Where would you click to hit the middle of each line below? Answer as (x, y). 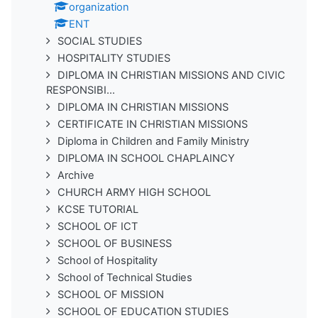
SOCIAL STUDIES (100, 41)
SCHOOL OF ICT (98, 226)
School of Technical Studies (125, 277)
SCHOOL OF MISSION (111, 294)
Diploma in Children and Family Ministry (153, 141)
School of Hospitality (108, 260)
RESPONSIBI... (81, 90)
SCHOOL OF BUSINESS (115, 243)
